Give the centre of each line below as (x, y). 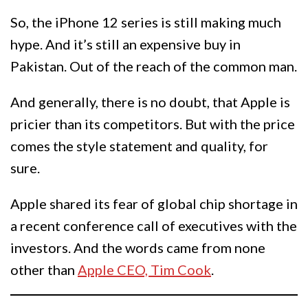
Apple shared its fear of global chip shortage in (154, 204)
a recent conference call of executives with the (154, 226)
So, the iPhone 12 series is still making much (146, 22)
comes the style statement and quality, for (139, 146)
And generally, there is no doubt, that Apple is (150, 102)
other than (44, 270)
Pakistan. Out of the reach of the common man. (154, 66)
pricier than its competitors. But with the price (153, 124)
